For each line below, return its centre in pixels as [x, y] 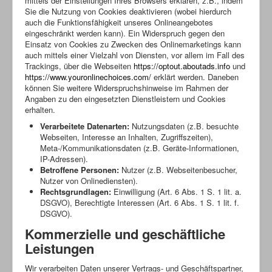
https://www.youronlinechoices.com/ [88, 76]
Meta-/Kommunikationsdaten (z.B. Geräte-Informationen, [140, 148]
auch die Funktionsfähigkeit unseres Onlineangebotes [119, 22]
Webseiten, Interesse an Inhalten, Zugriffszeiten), [127, 137]
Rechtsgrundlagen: [76, 191]
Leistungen [59, 248]
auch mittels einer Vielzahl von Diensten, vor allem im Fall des [135, 55]
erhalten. [40, 109]
